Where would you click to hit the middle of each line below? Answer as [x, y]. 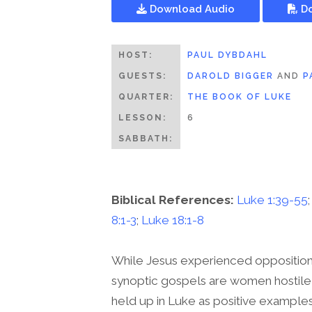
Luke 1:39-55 [272, 200]
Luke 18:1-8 [173, 220]
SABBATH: [146, 138]
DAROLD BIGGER [231, 76]
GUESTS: [142, 76]
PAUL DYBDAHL [227, 55]
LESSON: [142, 117]
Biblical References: [174, 200]
